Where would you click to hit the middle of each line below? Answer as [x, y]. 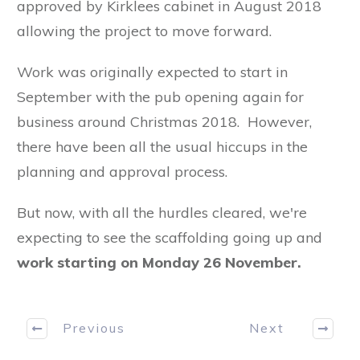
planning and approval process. [126, 171]
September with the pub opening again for [160, 96]
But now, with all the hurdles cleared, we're [162, 212]
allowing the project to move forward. [144, 31]
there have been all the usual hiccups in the [162, 146]
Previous [94, 328]
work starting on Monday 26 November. [163, 262]
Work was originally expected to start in [152, 72]
